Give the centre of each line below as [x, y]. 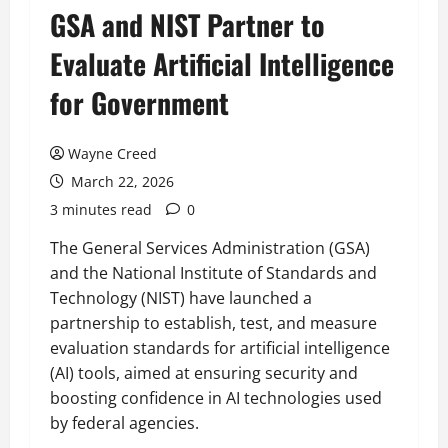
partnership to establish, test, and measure [213, 323]
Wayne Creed [112, 153]
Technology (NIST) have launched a [181, 298]
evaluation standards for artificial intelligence [220, 348]
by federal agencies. [124, 423]
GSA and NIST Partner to [187, 24]
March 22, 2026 [120, 181]
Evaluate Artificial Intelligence [222, 63]
